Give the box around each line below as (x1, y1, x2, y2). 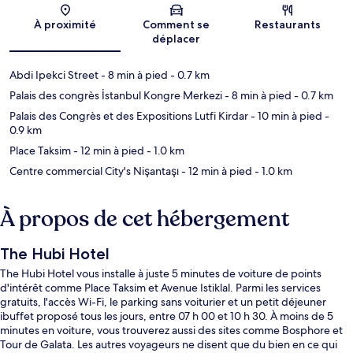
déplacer (152, 32, 201, 46)
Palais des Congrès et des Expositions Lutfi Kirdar (9, 109, 248, 124)
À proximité (34, 17, 97, 32)
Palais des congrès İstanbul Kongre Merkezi (9, 88, 222, 103)
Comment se (143, 17, 210, 32)
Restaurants (255, 17, 321, 32)
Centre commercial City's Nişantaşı (9, 164, 179, 179)
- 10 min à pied (248, 109, 322, 124)
